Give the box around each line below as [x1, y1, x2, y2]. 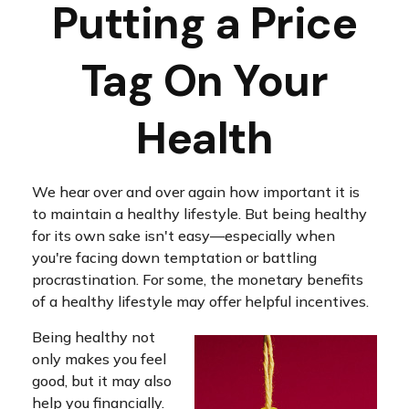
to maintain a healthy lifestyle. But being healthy [32, 204, 367, 223]
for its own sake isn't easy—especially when [32, 226, 335, 245]
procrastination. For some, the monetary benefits [32, 270, 363, 288]
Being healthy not [32, 328, 155, 346]
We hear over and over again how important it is [32, 183, 360, 201]
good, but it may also [32, 372, 172, 390]
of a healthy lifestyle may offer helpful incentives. [32, 292, 369, 310]
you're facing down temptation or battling [32, 248, 317, 267]
